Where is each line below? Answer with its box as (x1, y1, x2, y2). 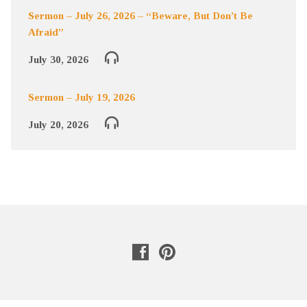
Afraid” (27, 26, 64, 38)
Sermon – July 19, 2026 (27, 91, 135, 103)
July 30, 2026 (27, 53, 88, 65)
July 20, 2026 (27, 119, 88, 130)
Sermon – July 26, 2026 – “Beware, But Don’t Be (27, 10, 253, 21)
